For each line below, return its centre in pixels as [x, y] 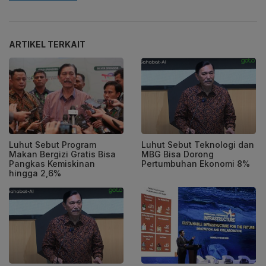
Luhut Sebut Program [53, 145]
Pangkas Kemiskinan [52, 164]
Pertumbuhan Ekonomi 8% [196, 164]
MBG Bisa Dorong [178, 154]
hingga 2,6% [35, 173]
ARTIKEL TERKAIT [47, 45]
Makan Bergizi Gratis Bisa [62, 154]
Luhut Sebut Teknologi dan [198, 145]
